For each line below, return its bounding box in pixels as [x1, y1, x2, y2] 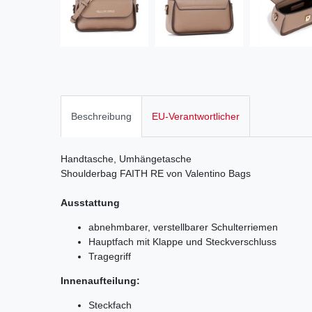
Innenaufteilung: [61, 274, 140, 286]
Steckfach [88, 299, 132, 311]
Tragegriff [88, 250, 131, 262]
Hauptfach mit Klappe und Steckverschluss [88, 235, 276, 247]
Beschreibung [71, 110, 132, 122]
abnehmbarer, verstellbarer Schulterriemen [88, 221, 281, 233]
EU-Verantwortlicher [152, 110, 240, 122]
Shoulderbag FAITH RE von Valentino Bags [61, 167, 251, 179]
